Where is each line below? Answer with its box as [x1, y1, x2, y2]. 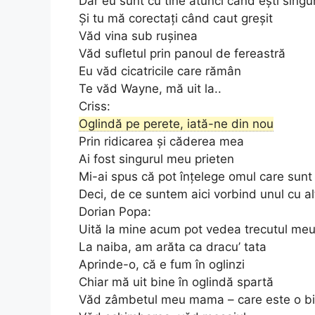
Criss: [79, 98, 110, 113]
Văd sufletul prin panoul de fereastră [79, 46, 285, 60]
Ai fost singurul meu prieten [79, 151, 234, 166]
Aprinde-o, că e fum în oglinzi [79, 257, 245, 271]
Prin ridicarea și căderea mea [79, 134, 244, 148]
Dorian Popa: [79, 204, 151, 219]
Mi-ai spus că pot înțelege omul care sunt [79, 169, 312, 184]
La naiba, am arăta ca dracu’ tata [79, 239, 266, 254]
